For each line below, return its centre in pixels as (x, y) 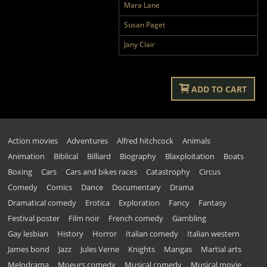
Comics (60, 187)
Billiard (99, 156)
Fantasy (213, 202)
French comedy (136, 218)
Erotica (98, 202)
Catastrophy (168, 171)
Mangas (178, 249)
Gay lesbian (28, 233)
